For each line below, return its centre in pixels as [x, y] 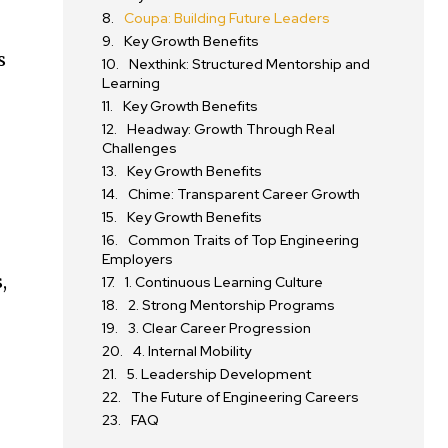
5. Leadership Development [219, 374]
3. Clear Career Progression [220, 328]
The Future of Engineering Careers [245, 397]
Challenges [140, 148]
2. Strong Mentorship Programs [232, 305]
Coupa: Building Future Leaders [227, 18]
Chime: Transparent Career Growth [244, 194]
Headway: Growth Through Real [231, 129]
